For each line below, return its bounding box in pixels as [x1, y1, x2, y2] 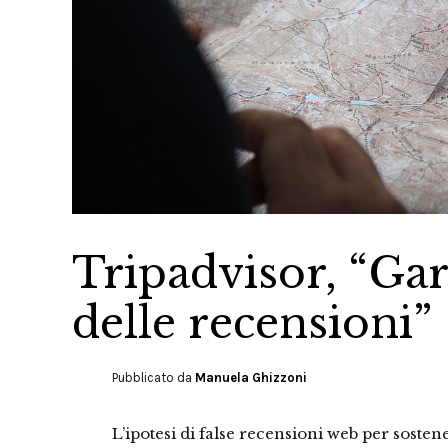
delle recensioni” [72, 296, 432, 349]
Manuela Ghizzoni [195, 369, 307, 385]
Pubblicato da [112, 369, 195, 385]
